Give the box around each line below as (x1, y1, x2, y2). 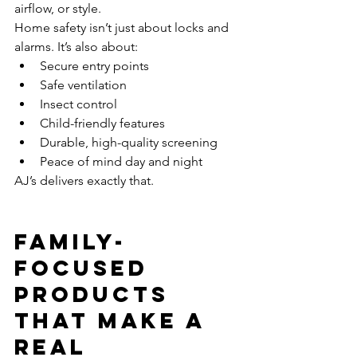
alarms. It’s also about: (14, 39, 138, 54)
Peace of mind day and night (40, 154, 202, 169)
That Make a (14, 307, 214, 334)
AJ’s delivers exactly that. (14, 173, 154, 188)
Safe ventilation (40, 77, 127, 92)
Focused (14, 254, 158, 281)
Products (14, 280, 178, 308)
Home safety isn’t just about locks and (14, 20, 232, 35)
